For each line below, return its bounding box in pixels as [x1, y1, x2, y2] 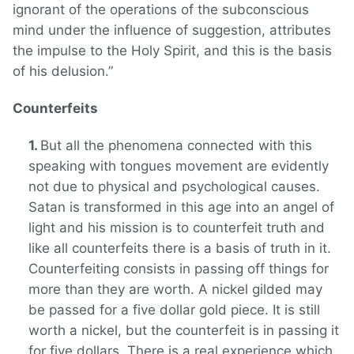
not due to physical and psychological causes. [28, 179, 320, 195]
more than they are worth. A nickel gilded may [28, 281, 322, 298]
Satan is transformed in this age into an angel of [28, 199, 334, 216]
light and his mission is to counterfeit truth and [28, 220, 325, 236]
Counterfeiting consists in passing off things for [28, 261, 329, 277]
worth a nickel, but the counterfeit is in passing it [28, 322, 339, 339]
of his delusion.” [13, 63, 113, 80]
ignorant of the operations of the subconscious [13, 2, 309, 18]
